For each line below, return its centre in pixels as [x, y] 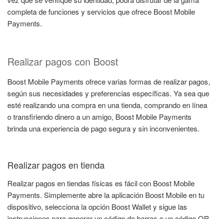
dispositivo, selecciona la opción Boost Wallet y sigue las [97, 207]
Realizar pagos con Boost [63, 62]
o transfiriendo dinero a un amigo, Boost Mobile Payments [99, 117]
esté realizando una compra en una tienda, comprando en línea [107, 105]
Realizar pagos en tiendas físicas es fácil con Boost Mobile [101, 183]
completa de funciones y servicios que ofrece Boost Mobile [101, 11]
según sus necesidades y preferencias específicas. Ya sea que [108, 93]
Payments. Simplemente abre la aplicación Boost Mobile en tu [106, 195]
